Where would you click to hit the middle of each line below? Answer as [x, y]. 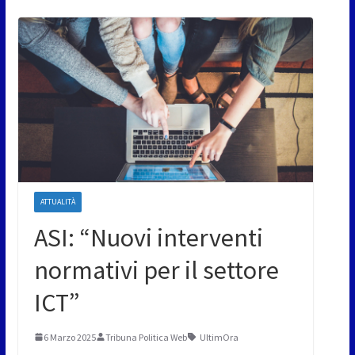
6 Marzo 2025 [69, 337]
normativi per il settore [156, 270]
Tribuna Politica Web [146, 337]
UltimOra [219, 337]
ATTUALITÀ [57, 201]
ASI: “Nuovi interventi [148, 237]
